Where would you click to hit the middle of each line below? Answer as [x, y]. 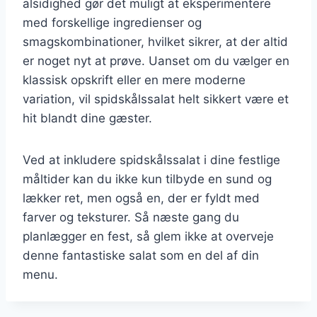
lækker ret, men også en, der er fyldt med [141, 198]
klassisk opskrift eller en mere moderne [134, 80]
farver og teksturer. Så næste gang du [131, 217]
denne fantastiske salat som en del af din [141, 255]
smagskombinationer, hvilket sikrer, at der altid [155, 41]
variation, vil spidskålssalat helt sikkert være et [156, 99]
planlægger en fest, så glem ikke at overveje [148, 236]
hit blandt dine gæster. [87, 118]
